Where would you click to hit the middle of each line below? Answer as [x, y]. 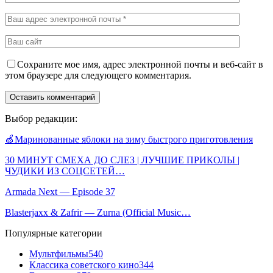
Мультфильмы [59, 253]
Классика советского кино [84, 264]
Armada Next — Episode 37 [60, 191]
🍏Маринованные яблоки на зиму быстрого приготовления [129, 139]
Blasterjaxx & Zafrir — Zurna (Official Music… [98, 212]
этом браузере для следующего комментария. [98, 75]
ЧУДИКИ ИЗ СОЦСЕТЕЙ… [65, 171]
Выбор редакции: [41, 118]
